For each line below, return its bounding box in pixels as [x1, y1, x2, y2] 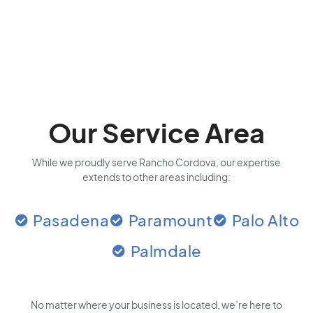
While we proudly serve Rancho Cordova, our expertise [32, 156, 281, 168]
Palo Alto [231, 210, 300, 230]
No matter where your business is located [31, 298, 217, 311]
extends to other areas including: [82, 170, 231, 183]
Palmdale [130, 241, 202, 261]
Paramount [128, 210, 213, 230]
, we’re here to [217, 298, 282, 311]
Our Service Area [48, 116, 265, 149]
